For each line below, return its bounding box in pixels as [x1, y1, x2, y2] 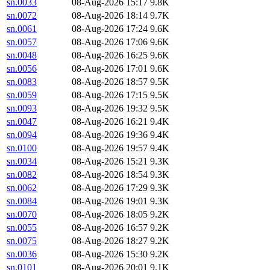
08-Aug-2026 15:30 [72, 249, 148, 260]
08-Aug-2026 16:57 [72, 222, 148, 233]
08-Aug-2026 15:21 [72, 156, 148, 167]
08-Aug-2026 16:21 [72, 116, 148, 127]
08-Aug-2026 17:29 [72, 183, 148, 193]
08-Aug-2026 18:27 [72, 236, 148, 246]
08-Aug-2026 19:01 [72, 196, 148, 207]
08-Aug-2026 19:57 [72, 143, 148, 154]
